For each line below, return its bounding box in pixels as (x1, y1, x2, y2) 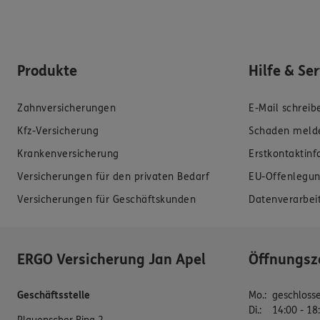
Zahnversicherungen (17, 102, 116, 115)
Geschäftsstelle (17, 289, 90, 302)
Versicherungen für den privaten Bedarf (17, 171, 209, 184)
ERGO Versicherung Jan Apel (17, 251, 206, 269)
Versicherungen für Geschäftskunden (17, 194, 196, 206)
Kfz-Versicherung (17, 125, 99, 138)
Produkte (17, 63, 77, 80)
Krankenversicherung (17, 148, 119, 161)
